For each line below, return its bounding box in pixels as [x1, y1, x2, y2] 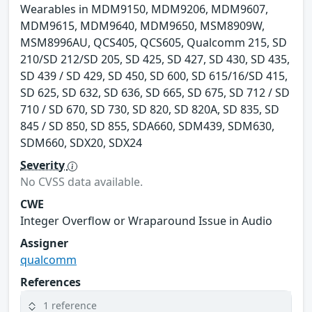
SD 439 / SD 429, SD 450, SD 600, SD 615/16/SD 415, [20, 68, 288, 84]
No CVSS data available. [20, 174, 143, 190]
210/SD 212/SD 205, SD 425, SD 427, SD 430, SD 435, [20, 52, 290, 68]
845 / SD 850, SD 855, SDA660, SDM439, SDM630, [20, 118, 274, 134]
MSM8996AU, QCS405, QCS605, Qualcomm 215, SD [20, 35, 287, 51]
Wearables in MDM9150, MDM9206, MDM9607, [20, 1, 268, 17]
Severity [20, 157, 68, 173]
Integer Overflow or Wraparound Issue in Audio [20, 213, 272, 229]
